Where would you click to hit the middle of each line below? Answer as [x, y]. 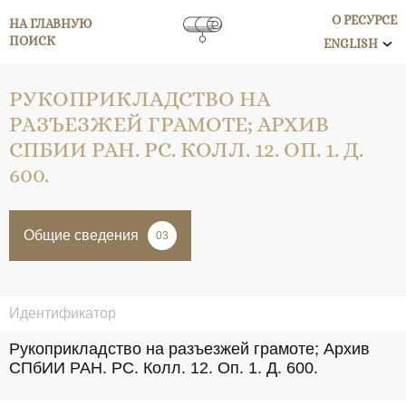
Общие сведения [81, 235]
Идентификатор [63, 313]
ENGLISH [351, 43]
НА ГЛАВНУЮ [51, 23]
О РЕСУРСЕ [364, 20]
